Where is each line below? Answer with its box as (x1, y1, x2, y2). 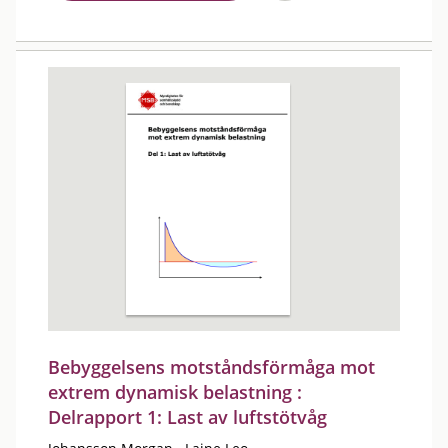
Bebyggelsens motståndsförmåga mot (48, 355, 375, 379)
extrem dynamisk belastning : (48, 380, 302, 404)
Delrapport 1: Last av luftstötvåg (48, 405, 327, 429)
